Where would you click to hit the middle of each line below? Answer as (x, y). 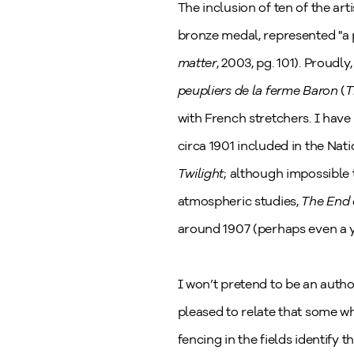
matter (197, 63)
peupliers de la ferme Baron (259, 90)
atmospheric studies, (239, 201)
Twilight (201, 173)
